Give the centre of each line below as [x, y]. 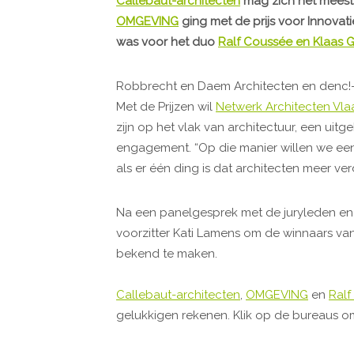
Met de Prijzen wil [166, 106]
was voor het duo [167, 41]
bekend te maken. [167, 253]
